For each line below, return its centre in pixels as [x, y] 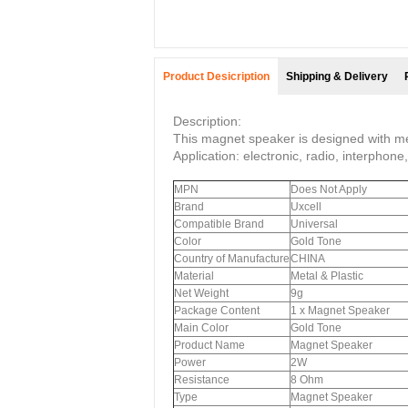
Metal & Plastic [327, 276]
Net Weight [201, 293]
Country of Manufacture [232, 259]
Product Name [209, 345]
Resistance [202, 380]
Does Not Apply [329, 189]
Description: [207, 121]
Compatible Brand [219, 224]
